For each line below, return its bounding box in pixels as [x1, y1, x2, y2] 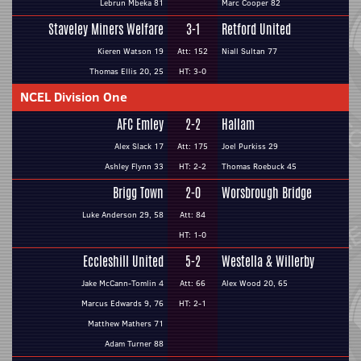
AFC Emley [117, 115, 164, 134]
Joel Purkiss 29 [222, 140, 278, 152]
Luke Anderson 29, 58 [82, 209, 164, 221]
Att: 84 [180, 209, 205, 221]
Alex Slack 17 [114, 140, 164, 152]
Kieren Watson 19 [98, 45, 164, 57]
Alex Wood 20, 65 [222, 277, 288, 289]
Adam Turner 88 [105, 338, 164, 350]
